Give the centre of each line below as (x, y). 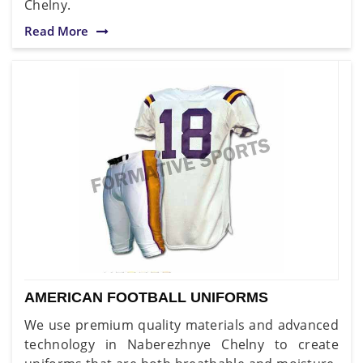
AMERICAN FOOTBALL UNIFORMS (146, 297)
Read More (56, 30)
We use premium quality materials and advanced (181, 325)
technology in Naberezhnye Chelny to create (181, 344)
